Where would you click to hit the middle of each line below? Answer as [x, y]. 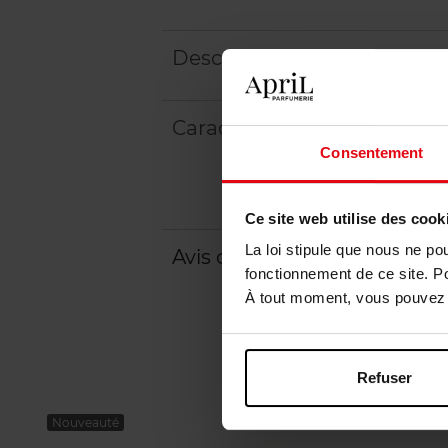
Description [230, 58]
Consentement [372, 153]
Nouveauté [85, 422]
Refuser [384, 377]
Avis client [221, 257]
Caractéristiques [253, 128]
